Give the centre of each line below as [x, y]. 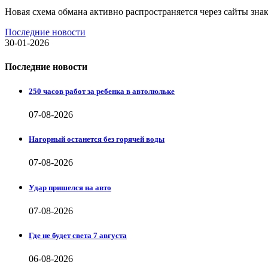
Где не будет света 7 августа [78, 235]
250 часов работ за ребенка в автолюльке [102, 91]
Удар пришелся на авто [70, 187]
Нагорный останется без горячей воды [97, 139]
